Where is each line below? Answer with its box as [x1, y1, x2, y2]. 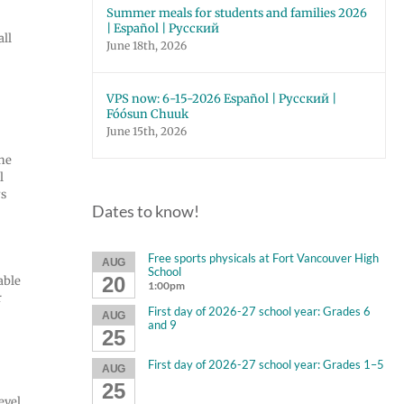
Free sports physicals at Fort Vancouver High [147, 250, 379, 265]
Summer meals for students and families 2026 [106, 5, 367, 21]
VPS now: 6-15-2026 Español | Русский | [106, 91, 336, 106]
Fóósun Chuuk [106, 106, 188, 122]
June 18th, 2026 [106, 39, 187, 52]
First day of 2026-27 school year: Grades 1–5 [147, 356, 384, 372]
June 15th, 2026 [106, 124, 187, 138]
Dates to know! [92, 201, 199, 221]
